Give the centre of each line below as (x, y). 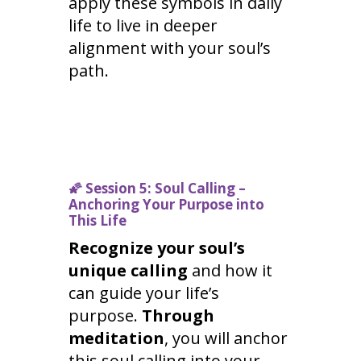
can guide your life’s (143, 293)
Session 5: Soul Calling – (164, 189)
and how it (230, 271)
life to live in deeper (143, 26)
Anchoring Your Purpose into (166, 205)
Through (178, 316)
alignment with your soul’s (169, 48)
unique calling (128, 271)
